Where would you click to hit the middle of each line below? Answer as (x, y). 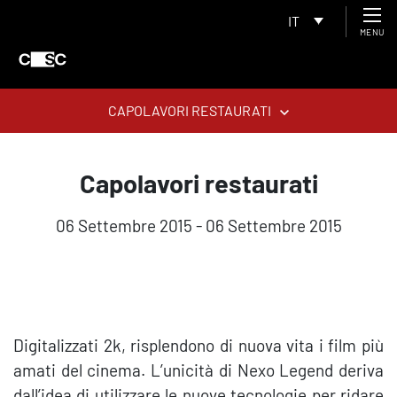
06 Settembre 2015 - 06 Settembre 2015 (198, 226)
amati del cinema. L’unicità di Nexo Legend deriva (198, 370)
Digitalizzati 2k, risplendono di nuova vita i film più (198, 345)
